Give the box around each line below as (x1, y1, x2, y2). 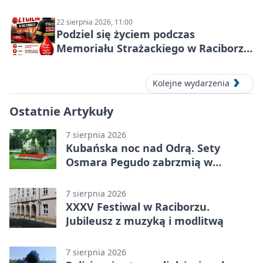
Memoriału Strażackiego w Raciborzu (56, 41, 251, 56)
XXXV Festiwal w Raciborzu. (66, 199, 210, 214)
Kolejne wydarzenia (153, 77, 230, 89)
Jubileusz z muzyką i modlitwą (66, 213, 224, 228)
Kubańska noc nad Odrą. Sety (66, 140, 220, 155)
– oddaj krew (56, 55, 123, 70)
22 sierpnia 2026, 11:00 (56, 17, 133, 28)
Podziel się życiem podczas (56, 27, 195, 42)
